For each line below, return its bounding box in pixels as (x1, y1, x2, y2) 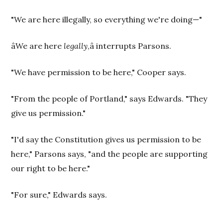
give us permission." (11, 108, 86, 118)
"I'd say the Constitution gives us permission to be (11, 134, 202, 144)
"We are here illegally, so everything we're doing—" (11, 14, 203, 24)
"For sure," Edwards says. (11, 190, 108, 200)
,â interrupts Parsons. (88, 41, 172, 51)
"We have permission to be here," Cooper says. (11, 67, 187, 77)
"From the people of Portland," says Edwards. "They (11, 94, 208, 104)
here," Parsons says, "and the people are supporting (11, 149, 208, 159)
